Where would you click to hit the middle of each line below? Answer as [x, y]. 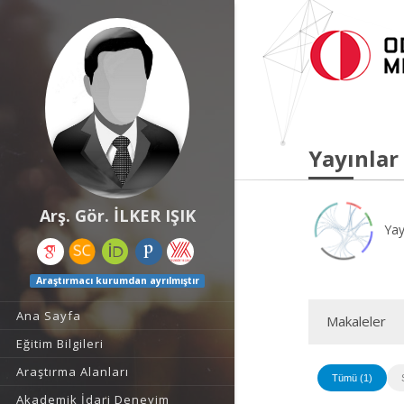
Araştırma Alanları [73, 372]
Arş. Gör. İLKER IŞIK [117, 216]
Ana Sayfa [49, 316]
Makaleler [356, 321]
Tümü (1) [352, 377]
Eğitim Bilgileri [60, 344]
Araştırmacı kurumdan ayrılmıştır [117, 281]
